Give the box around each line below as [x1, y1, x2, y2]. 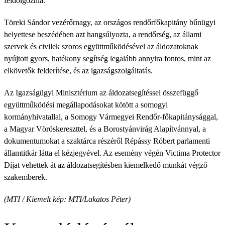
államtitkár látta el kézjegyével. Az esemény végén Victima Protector [4, 149, 220, 157]
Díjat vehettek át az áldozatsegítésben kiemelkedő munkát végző [4, 161, 207, 169]
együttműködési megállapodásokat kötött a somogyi [4, 100, 168, 109]
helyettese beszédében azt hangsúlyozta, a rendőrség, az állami [4, 30, 201, 39]
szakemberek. [4, 173, 47, 181]
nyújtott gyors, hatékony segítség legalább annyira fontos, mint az [4, 54, 211, 63]
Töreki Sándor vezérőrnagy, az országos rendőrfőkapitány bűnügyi [4, 18, 215, 27]
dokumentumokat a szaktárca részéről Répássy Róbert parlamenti [4, 137, 210, 145]
